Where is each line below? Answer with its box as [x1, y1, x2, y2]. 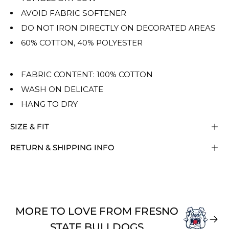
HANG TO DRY [21, 99, 78, 109]
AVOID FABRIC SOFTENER [21, 8, 127, 18]
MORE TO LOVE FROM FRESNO [15, 204, 178, 217]
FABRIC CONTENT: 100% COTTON [21, 69, 153, 79]
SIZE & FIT [10, 121, 49, 131]
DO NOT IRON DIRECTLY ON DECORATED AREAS [21, 23, 216, 33]
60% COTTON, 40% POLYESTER [21, 38, 143, 48]
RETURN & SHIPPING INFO [10, 142, 114, 152]
